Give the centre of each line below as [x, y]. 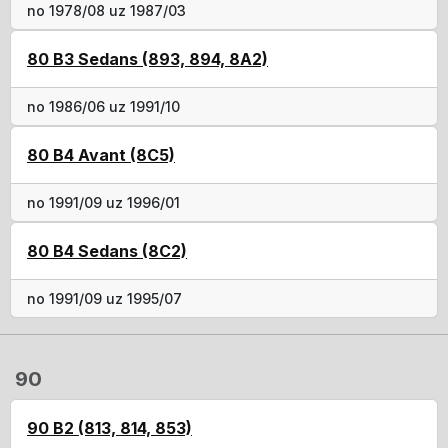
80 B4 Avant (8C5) [101, 154]
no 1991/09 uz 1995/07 [104, 298]
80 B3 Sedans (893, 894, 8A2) [147, 58]
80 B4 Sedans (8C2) [107, 250]
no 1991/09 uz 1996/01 [103, 202]
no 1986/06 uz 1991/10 [103, 106]
